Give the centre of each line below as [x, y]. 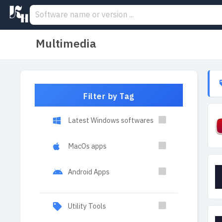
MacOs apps [87, 146]
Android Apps [89, 172]
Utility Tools [87, 206]
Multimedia [66, 44]
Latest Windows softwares [111, 120]
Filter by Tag [109, 97]
